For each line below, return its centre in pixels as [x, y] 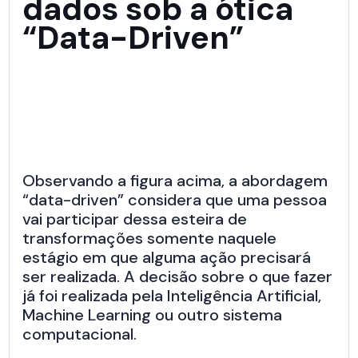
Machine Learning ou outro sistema [153, 315]
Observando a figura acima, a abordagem [175, 181]
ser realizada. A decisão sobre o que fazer [178, 277]
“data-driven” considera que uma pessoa [175, 200]
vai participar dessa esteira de [135, 219]
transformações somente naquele [150, 239]
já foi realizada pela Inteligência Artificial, [172, 296]
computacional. [80, 334]
